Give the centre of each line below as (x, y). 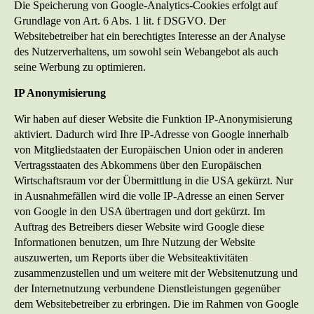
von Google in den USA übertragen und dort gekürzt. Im (139, 212)
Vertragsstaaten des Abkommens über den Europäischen (138, 165)
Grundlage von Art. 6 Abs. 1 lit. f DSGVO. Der (120, 21)
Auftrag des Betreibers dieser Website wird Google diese (139, 227)
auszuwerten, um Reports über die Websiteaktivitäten (131, 258)
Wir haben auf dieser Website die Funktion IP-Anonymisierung (153, 119)
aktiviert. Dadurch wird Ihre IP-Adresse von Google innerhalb (151, 135)
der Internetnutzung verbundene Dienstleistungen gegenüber (147, 289)
